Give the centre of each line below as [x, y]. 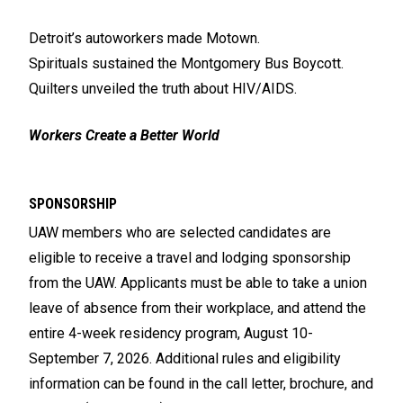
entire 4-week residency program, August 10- [171, 334]
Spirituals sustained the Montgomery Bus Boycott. [186, 64]
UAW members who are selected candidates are [180, 233]
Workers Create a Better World [124, 136]
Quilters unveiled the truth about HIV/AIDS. [163, 89]
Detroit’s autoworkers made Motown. [144, 39]
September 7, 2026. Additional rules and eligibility [185, 359]
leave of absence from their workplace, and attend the [197, 309]
